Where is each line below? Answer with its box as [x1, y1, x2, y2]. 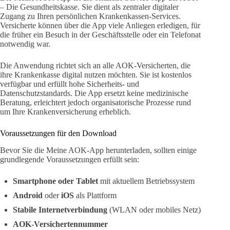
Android [13, 190, 43, 200]
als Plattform [74, 190, 117, 200]
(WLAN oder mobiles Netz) [107, 205, 201, 214]
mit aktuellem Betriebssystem [98, 176, 195, 185]
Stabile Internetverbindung [13, 205, 107, 214]
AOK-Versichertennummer [13, 219, 108, 228]
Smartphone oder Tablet [13, 176, 98, 185]
